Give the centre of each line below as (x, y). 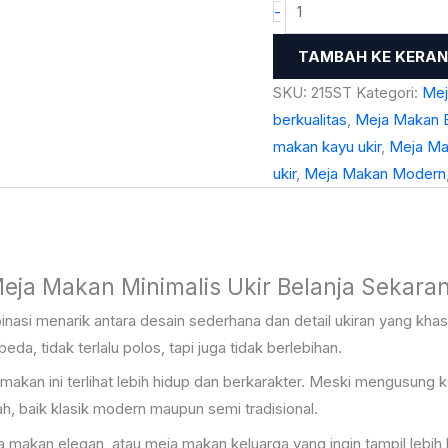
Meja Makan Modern (374, 173)
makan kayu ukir (326, 146)
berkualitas (309, 119)
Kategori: (388, 92)
